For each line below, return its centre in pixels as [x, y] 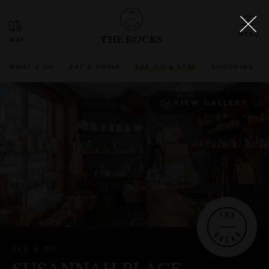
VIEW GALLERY [211, 102]
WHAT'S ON [32, 67]
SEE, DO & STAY [167, 67]
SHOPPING [233, 67]
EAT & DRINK [95, 67]
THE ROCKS [131, 39]
